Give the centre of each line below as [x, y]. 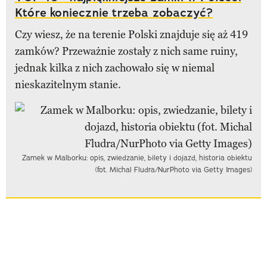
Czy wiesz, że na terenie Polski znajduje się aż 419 [131, 34]
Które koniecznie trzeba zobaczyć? [114, 12]
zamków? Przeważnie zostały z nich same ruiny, [126, 51]
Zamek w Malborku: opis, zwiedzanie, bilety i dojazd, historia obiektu [137, 157]
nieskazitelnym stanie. [68, 84]
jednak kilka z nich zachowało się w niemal [115, 68]
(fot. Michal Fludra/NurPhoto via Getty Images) [174, 169]
